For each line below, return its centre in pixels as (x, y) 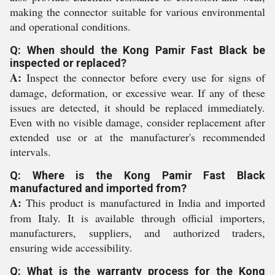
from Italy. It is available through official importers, (137, 218)
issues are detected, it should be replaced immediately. (137, 107)
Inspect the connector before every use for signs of (143, 77)
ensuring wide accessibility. (71, 247)
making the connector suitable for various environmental (137, 12)
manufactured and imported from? (98, 188)
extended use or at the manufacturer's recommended (137, 137)
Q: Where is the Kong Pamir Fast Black (137, 175)
